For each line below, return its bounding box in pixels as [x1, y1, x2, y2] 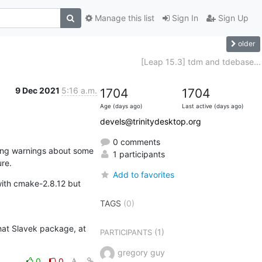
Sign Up [215, 13, 249, 23]
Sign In [169, 13, 198, 23]
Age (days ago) [99, 102, 143, 109]
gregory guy [117, 247, 165, 257]
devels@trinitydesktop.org [99, 116, 201, 126]
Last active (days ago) [181, 102, 244, 109]
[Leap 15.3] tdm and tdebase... [140, 56, 261, 67]
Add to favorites [112, 169, 174, 180]
